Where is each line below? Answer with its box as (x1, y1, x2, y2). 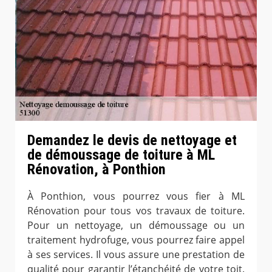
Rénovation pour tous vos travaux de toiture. (27, 203, 245, 217)
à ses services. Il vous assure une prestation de (27, 247, 245, 261)
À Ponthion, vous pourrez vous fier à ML (27, 189, 245, 203)
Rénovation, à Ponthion (27, 160, 166, 178)
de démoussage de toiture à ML (27, 146, 215, 163)
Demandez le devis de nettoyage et (27, 131, 237, 149)
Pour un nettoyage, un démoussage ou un (27, 218, 245, 232)
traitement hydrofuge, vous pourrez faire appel (27, 233, 245, 246)
